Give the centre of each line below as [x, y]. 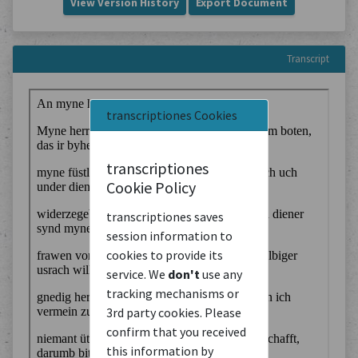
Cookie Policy [151, 187]
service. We [137, 274]
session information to [169, 235]
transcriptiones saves [165, 216]
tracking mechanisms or [173, 293]
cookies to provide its [165, 255]
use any [221, 274]
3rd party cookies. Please [174, 312]
